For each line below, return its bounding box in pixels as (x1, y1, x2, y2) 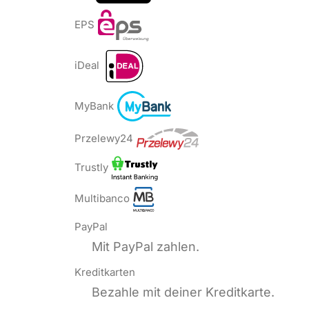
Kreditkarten (74, 266, 135, 279)
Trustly (74, 161, 108, 175)
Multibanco (74, 192, 130, 206)
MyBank (74, 99, 114, 112)
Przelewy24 (74, 131, 133, 145)
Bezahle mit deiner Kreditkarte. (92, 285, 275, 299)
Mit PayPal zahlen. (92, 239, 199, 254)
